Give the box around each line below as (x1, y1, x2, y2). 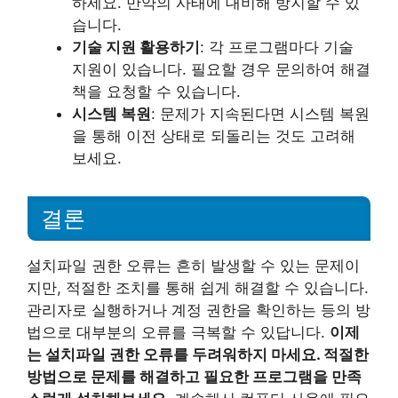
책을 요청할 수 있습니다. (72, 83, 241, 100)
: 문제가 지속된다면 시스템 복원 (151, 105, 370, 123)
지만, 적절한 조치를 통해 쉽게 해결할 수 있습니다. (27, 278, 369, 297)
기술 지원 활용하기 (72, 38, 200, 56)
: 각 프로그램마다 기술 (200, 38, 354, 56)
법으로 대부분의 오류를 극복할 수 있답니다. (27, 322, 330, 341)
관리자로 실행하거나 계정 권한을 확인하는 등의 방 (27, 300, 370, 319)
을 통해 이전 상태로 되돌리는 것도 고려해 (72, 127, 355, 145)
